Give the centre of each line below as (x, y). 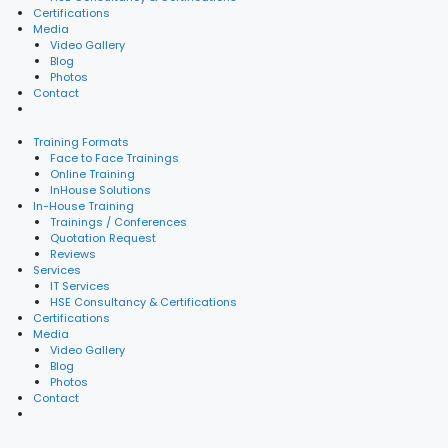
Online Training (92, 173)
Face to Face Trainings (114, 157)
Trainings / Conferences (118, 221)
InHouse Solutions (100, 189)
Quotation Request (102, 237)
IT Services (79, 285)
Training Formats (81, 141)
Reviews (72, 253)
